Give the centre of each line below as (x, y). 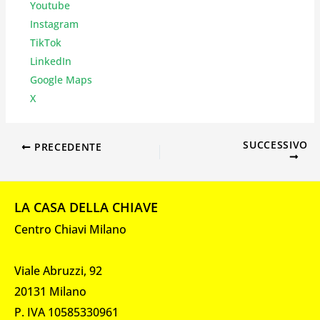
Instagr (46, 24)
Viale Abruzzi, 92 (58, 271)
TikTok (45, 42)
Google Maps (61, 79)
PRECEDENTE (66, 146)
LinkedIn (50, 61)
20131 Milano (50, 292)
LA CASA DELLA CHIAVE (86, 207)
